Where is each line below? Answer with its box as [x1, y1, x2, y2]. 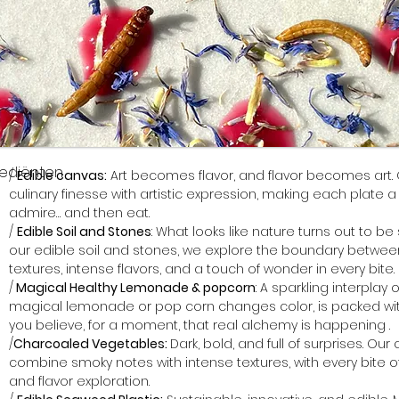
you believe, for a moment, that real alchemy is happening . [9, 316, 390, 334]
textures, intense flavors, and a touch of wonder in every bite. [9, 260, 395, 278]
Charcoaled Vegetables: [13, 335, 170, 353]
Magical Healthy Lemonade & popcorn [13, 279, 256, 297]
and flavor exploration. [9, 372, 150, 390]
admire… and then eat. [9, 204, 153, 222]
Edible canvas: [17, 167, 107, 184]
